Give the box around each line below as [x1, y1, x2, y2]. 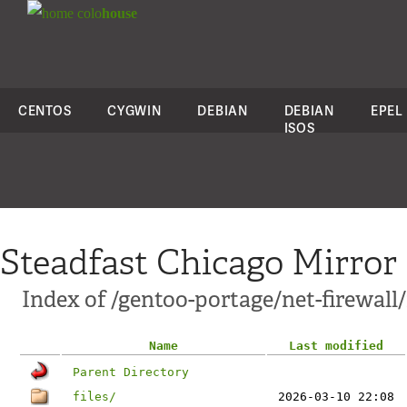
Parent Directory [73, 365, 189, 379]
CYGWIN [107, 102, 162, 119]
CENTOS [18, 102, 72, 119]
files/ [73, 390, 116, 403]
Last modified [289, 339, 383, 352]
